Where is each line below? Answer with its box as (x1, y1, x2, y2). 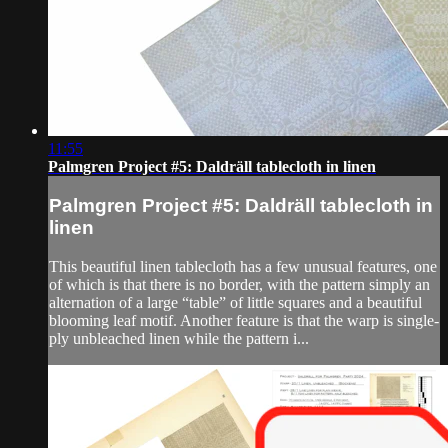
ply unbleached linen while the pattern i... (49, 330, 309, 348)
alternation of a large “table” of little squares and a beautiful (49, 294, 422, 312)
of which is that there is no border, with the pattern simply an (49, 276, 430, 294)
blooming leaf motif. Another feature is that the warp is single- (49, 312, 439, 330)
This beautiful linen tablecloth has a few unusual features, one (49, 258, 437, 276)
